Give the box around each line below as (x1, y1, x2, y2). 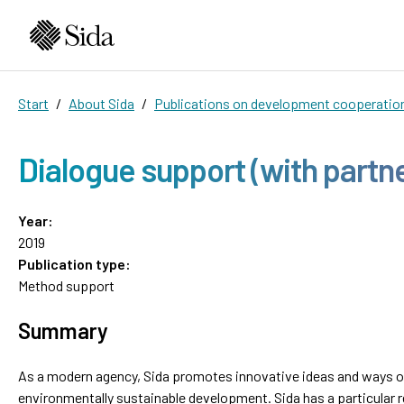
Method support (18, 276, 115, 294)
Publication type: (18, 254, 131, 272)
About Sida (69, 94, 134, 112)
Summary (18, 317, 108, 344)
